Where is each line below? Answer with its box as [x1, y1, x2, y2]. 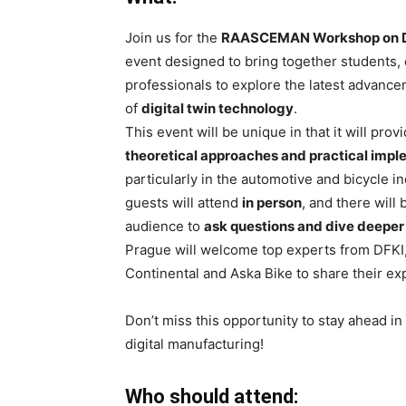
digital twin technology [141, 99, 294, 117]
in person [242, 193, 302, 211]
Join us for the [125, 28, 221, 46]
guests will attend [125, 193, 242, 211]
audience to [125, 217, 204, 235]
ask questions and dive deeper [204, 217, 404, 235]
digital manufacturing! [125, 334, 264, 353]
